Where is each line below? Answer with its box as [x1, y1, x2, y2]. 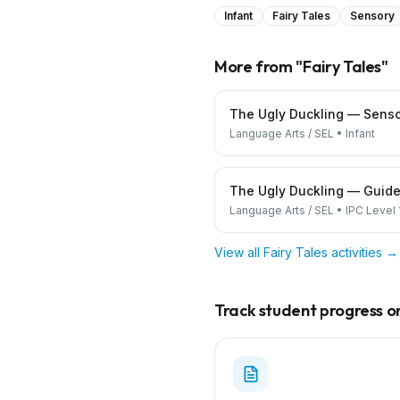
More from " [214, 56, 304, 77]
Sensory [350, 9, 395, 22]
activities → [328, 245, 398, 260]
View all [214, 245, 263, 260]
